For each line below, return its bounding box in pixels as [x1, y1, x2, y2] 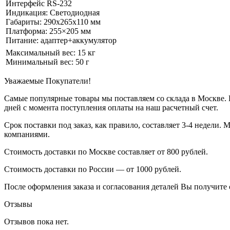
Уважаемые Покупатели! [4, 76, 91, 85]
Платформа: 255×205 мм [6, 26, 91, 35]
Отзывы [4, 199, 32, 208]
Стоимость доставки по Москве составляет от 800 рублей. [4, 147, 208, 156]
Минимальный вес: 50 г [6, 57, 89, 66]
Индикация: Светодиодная [6, 8, 100, 17]
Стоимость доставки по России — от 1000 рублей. [4, 164, 181, 174]
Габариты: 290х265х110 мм [6, 17, 101, 26]
